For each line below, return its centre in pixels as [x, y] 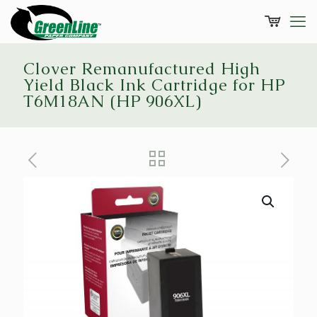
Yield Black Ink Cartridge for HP [154, 85]
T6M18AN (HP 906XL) [113, 101]
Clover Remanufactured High [142, 69]
